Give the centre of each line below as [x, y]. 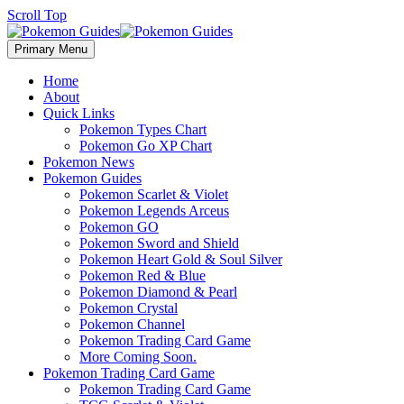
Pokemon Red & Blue [142, 275]
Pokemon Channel [132, 324]
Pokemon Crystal [129, 308]
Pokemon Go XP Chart [146, 146]
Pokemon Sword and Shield [159, 243]
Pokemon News [89, 162]
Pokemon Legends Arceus [154, 211]
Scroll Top [37, 15]
